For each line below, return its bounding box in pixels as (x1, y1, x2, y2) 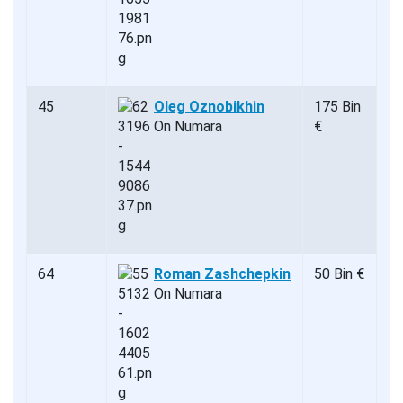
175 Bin (314, 97, 361, 115)
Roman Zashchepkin (154, 264, 291, 282)
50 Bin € (314, 264, 364, 282)
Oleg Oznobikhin (154, 97, 264, 115)
